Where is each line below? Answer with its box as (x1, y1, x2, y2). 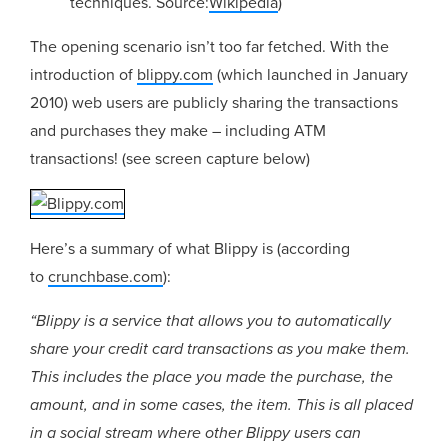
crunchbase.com (48, 266, 164, 287)
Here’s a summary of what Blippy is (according (30, 238, 351, 259)
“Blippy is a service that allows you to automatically (30, 310, 392, 331)
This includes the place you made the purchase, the (30, 366, 394, 387)
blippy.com (137, 64, 214, 85)
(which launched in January (213, 64, 409, 85)
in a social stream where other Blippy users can (30, 422, 362, 443)
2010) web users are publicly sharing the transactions (30, 92, 399, 113)
